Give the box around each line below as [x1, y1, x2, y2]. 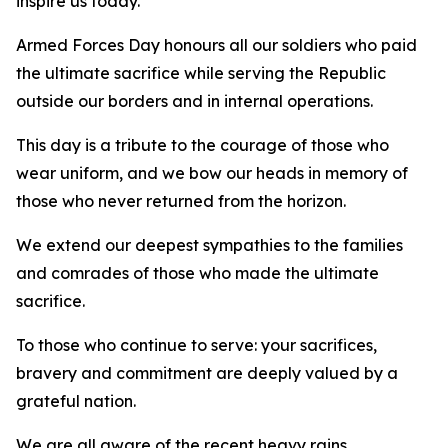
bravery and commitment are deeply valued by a [16, 363, 398, 383]
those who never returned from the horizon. [16, 191, 350, 211]
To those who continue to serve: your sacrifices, [16, 335, 377, 355]
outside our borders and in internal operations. [16, 91, 377, 111]
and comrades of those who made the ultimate [16, 263, 379, 283]
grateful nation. [16, 391, 140, 411]
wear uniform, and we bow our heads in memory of [16, 163, 408, 183]
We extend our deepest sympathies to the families [16, 235, 403, 255]
